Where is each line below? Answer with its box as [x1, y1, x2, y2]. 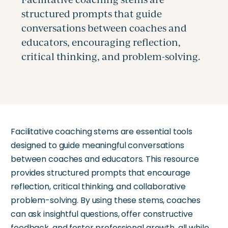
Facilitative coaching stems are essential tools [11, 126, 193, 138]
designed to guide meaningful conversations [11, 139, 184, 152]
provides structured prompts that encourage [11, 167, 190, 179]
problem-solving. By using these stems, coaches [11, 194, 201, 207]
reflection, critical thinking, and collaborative [11, 181, 186, 193]
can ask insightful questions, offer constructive [11, 208, 193, 220]
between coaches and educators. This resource [11, 153, 199, 165]
